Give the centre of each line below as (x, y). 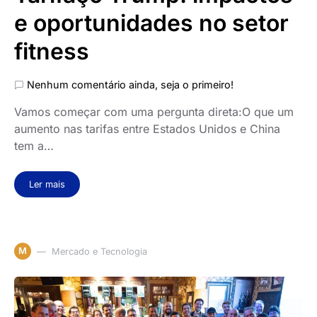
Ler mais (47, 184)
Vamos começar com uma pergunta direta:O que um (154, 112)
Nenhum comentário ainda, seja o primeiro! (130, 85)
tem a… (34, 146)
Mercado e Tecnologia (99, 251)
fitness (52, 51)
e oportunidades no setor (151, 23)
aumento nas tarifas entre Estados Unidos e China (147, 129)
